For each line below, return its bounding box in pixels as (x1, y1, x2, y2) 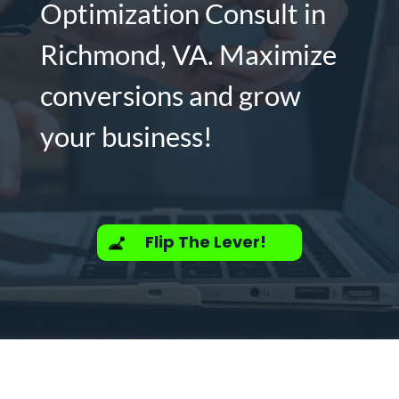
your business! (39, 119, 213, 153)
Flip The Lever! (144, 231, 266, 254)
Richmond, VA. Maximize (39, 37, 337, 71)
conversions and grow (39, 78, 301, 112)
